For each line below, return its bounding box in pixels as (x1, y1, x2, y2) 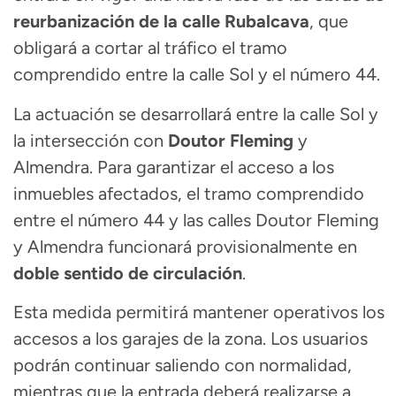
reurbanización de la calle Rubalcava (13, 11, 309, 33)
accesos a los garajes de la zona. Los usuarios (13, 327, 368, 349)
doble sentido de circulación (13, 262, 242, 284)
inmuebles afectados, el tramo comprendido (13, 182, 364, 204)
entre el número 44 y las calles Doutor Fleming (13, 209, 379, 231)
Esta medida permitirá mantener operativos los (13, 301, 385, 323)
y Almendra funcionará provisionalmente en (13, 235, 357, 257)
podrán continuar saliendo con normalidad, (13, 354, 352, 376)
